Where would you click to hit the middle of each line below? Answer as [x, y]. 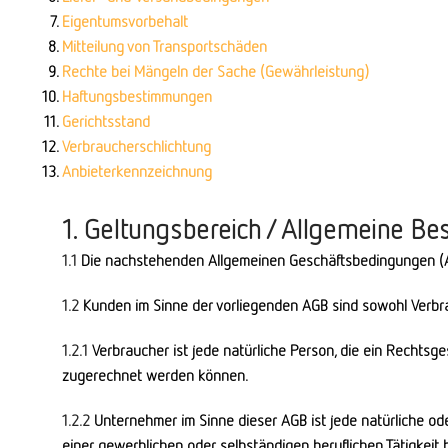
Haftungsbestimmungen [137, 96]
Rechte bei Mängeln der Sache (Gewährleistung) [215, 71]
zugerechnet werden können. [155, 375]
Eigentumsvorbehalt [125, 21]
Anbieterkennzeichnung [137, 171]
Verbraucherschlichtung [136, 146]
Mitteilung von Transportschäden [164, 46]
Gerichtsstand [106, 121]
